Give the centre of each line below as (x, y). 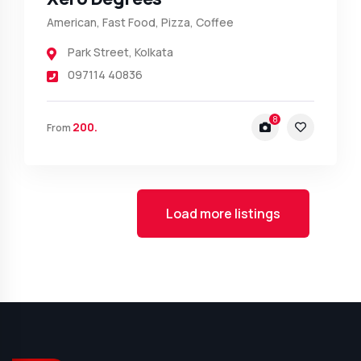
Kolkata (154, 52)
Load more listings (224, 214)
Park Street (98, 52)
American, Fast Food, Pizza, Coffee (140, 23)
